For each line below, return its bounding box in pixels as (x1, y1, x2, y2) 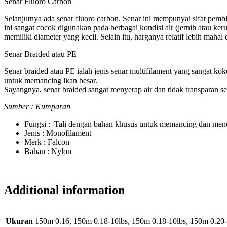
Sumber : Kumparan (4, 102, 70, 111)
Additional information (4, 183, 125, 197)
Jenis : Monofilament (24, 129, 91, 138)
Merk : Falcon (24, 138, 69, 147)
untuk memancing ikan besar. (4, 76, 97, 85)
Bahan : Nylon (24, 147, 71, 156)
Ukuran (6, 217, 33, 226)
